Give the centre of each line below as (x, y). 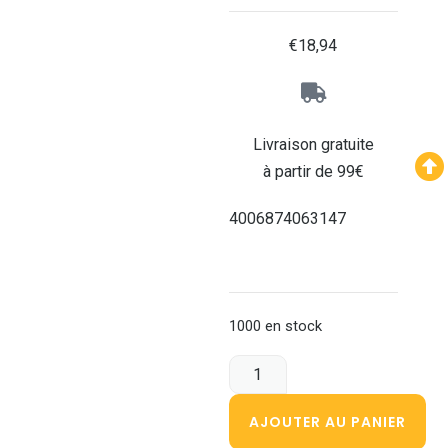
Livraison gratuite (313, 145)
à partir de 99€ (313, 172)
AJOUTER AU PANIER (327, 421)
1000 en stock (275, 326)
